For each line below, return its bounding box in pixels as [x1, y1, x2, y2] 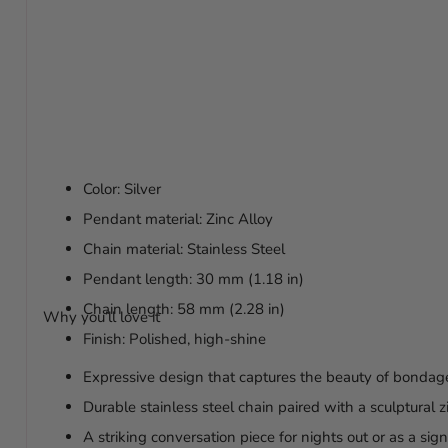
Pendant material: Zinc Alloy [82, 208, 273, 229]
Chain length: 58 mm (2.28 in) [82, 298, 285, 319]
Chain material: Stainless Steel [82, 238, 285, 259]
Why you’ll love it [42, 306, 160, 327]
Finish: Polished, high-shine [82, 328, 266, 349]
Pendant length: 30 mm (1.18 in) [82, 268, 304, 289]
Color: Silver [82, 178, 161, 199]
